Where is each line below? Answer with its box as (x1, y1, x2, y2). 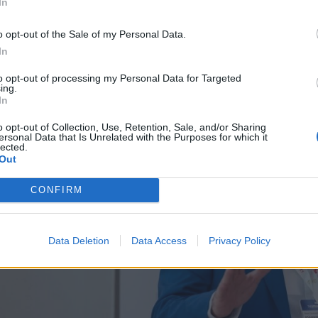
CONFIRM (30, 185, 83, 195)
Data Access (131, 234, 187, 246)
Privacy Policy (208, 234, 270, 246)
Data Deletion (48, 234, 109, 246)
